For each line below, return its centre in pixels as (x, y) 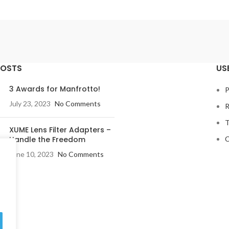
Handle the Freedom (47, 140)
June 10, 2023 (31, 154)
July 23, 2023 (30, 104)
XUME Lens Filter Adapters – (60, 130)
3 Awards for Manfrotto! (55, 89)
